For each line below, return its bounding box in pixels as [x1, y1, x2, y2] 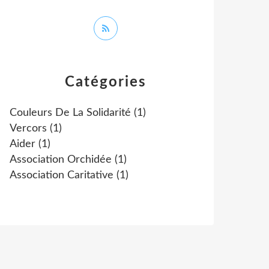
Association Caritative [10, 170, 113, 181]
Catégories [65, 75, 147, 89]
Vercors [10, 123, 47, 134]
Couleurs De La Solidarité [10, 107, 131, 118]
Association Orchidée [10, 154, 112, 165]
